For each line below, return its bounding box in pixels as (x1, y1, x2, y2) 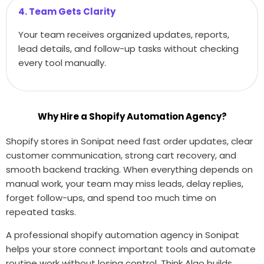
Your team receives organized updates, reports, (18, 28, 229, 41)
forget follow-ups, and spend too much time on (6, 191, 216, 204)
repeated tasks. (6, 205, 76, 218)
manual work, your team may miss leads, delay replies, (6, 177, 243, 190)
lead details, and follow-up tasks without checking (18, 42, 239, 55)
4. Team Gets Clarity (18, 5, 115, 18)
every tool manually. (18, 56, 106, 69)
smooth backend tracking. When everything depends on (6, 163, 253, 176)
